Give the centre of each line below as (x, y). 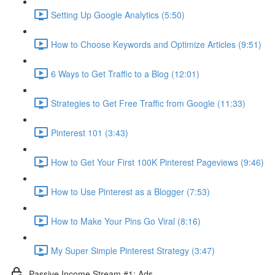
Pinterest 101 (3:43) (90, 132)
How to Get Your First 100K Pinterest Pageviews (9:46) (157, 162)
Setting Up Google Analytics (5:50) (118, 14)
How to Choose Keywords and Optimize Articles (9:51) (156, 44)
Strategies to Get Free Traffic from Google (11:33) (148, 103)
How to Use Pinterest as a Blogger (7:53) (130, 191)
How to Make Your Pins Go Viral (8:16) (126, 221)
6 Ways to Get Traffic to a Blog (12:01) (125, 73)
